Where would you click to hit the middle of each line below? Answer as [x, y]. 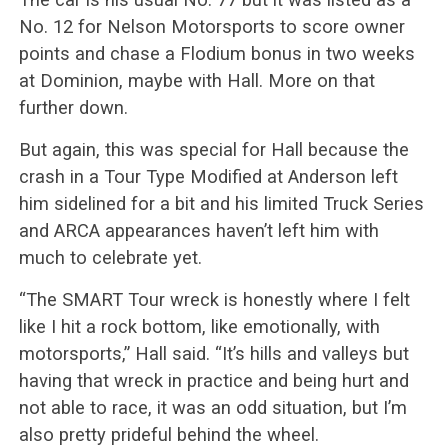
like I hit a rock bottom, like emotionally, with [199, 326]
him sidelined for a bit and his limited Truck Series [221, 203]
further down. [73, 107]
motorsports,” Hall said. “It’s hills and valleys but [213, 353]
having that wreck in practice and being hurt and [213, 380]
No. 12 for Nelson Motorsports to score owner [211, 26]
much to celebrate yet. [110, 257]
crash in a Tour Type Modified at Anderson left [208, 176]
